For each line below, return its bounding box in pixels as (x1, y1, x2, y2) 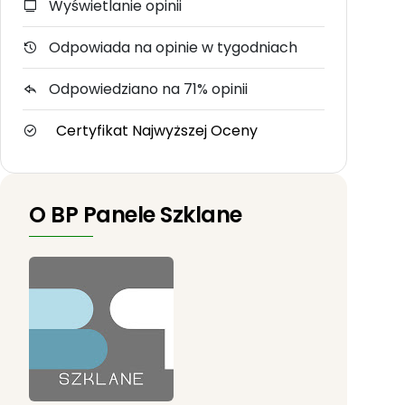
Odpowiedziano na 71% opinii (45, 79, 248, 100)
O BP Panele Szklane (29, 200, 242, 231)
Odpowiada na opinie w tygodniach (45, 37, 297, 59)
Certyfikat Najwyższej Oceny (56, 120, 258, 142)
